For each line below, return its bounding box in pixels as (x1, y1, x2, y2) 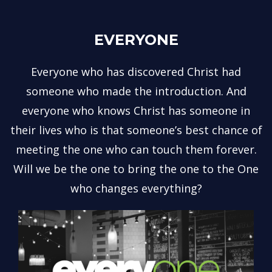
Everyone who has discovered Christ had (31, 64, 241, 79)
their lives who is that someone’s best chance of (10, 122, 262, 137)
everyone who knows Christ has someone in (22, 103, 250, 118)
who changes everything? (70, 180, 202, 195)
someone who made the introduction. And (25, 83, 246, 98)
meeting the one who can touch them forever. (15, 141, 257, 157)
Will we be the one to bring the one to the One (13, 161, 259, 176)
